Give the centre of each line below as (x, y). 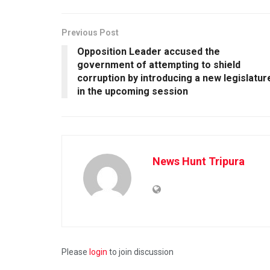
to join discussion (140, 252)
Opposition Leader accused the (149, 51)
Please (75, 252)
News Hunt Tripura (199, 161)
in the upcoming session (133, 91)
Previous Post (90, 32)
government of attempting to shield (159, 64)
